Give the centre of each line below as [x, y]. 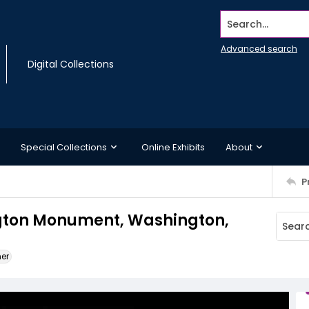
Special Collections [64, 147]
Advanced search [259, 49]
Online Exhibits [173, 147]
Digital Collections [71, 64]
